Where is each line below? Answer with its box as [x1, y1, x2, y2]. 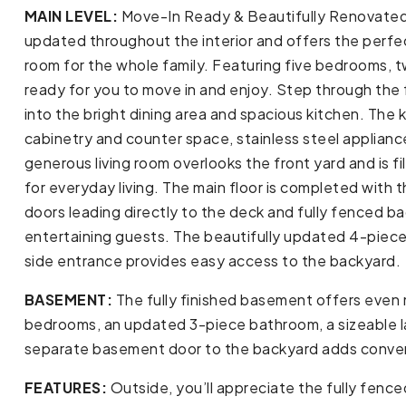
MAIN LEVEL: [24, 6, 119, 26]
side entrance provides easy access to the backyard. [24, 251, 401, 271]
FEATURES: [24, 378, 108, 398]
